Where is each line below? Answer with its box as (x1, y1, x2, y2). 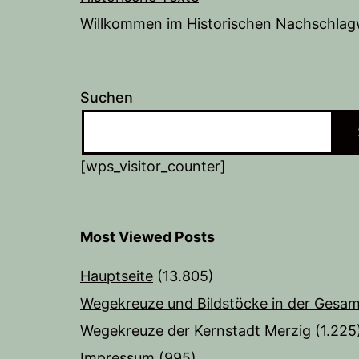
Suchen (80, 89, 133, 107)
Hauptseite (80, 268, 153, 285)
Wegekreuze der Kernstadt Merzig (80, 322, 311, 340)
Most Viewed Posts (80, 228, 215, 246)
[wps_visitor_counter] (80, 158, 226, 175)
